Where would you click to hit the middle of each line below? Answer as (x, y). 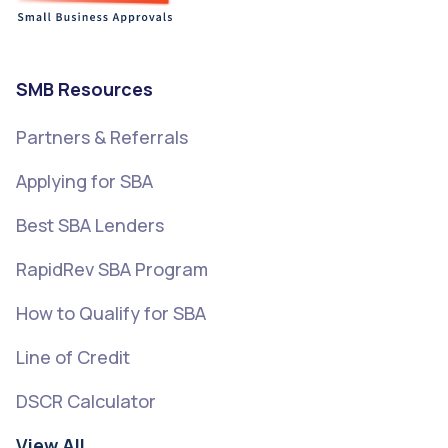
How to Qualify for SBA (111, 312)
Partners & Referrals (102, 136)
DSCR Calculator (86, 400)
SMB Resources (84, 88)
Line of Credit (73, 356)
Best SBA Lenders (90, 224)
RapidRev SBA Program (112, 268)
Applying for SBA (84, 180)
